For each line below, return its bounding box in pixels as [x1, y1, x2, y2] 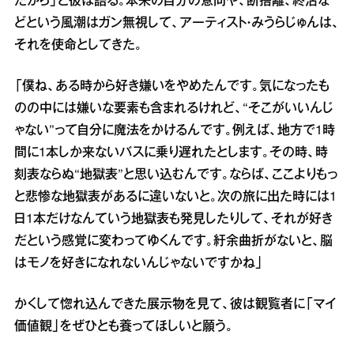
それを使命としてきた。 [14, 40, 142, 51]
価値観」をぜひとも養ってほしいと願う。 [14, 322, 233, 333]
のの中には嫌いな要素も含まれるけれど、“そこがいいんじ [14, 104, 333, 115]
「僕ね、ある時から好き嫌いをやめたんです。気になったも [14, 81, 330, 92]
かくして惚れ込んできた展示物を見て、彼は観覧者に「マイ [14, 299, 337, 311]
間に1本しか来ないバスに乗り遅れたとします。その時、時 [14, 148, 328, 159]
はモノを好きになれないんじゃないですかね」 [14, 258, 263, 269]
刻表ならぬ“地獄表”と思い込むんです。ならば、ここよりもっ [14, 170, 337, 181]
